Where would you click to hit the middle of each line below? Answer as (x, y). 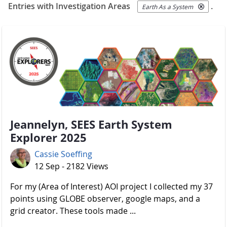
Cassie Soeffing (63, 154)
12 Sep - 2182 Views (71, 166)
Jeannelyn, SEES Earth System (91, 124)
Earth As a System (167, 7)
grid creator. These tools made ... (73, 211)
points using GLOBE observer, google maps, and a (105, 199)
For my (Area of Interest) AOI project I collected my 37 (111, 187)
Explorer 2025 (48, 138)
